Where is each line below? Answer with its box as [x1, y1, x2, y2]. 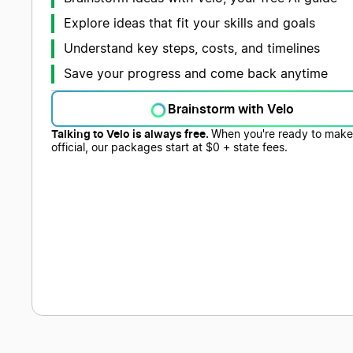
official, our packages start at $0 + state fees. [51, 142, 288, 154]
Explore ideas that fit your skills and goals [64, 17, 315, 30]
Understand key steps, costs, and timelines [64, 42, 320, 55]
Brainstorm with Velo [168, 100, 294, 117]
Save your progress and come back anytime [64, 67, 328, 80]
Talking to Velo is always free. [51, 126, 211, 140]
